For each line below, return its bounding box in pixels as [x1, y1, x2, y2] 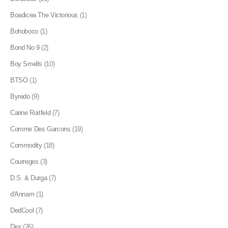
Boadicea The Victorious [10, 11, 78, 19]
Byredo [10, 93, 30, 101]
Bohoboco [10, 27, 38, 36]
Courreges [10, 158, 39, 166]
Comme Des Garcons [10, 125, 71, 133]
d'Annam [10, 190, 35, 198]
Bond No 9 [10, 44, 40, 52]
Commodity [10, 141, 42, 150]
